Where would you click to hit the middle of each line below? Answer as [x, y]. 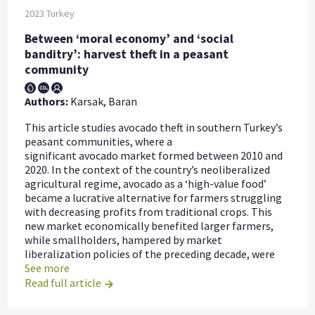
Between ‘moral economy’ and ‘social [129, 38]
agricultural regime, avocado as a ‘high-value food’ [146, 184]
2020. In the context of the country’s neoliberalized [148, 170]
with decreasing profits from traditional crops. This [149, 212]
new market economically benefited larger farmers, [149, 226]
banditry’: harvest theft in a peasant [127, 54]
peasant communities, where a [99, 142]
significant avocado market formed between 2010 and [154, 156]
